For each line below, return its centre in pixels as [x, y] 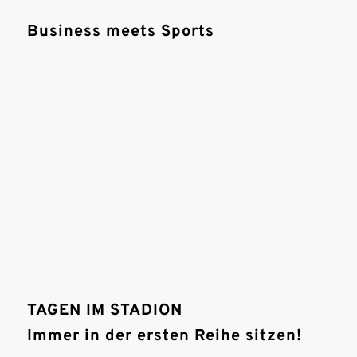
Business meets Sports [120, 32]
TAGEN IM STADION [104, 310]
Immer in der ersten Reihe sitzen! [164, 336]
